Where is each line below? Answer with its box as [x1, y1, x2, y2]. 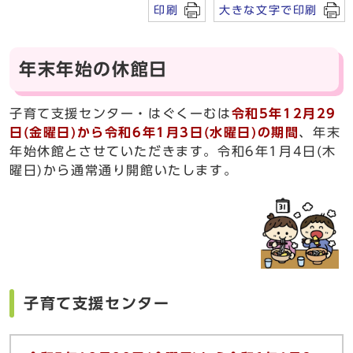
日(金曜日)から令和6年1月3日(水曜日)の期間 [9, 125, 299, 139]
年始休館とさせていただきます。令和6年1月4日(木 [9, 144, 336, 158]
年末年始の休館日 [19, 60, 168, 78]
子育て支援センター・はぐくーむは [9, 106, 232, 120]
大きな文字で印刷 [219, 3, 318, 16]
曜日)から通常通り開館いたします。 [9, 163, 238, 176]
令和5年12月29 [231, 106, 337, 120]
